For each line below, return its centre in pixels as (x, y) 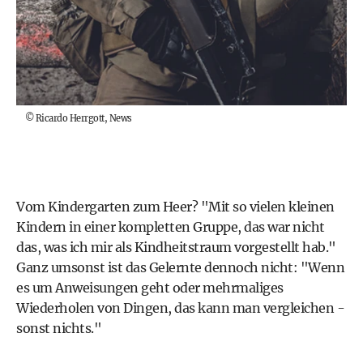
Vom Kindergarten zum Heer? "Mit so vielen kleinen (175, 207)
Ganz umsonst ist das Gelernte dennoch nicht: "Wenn (180, 268)
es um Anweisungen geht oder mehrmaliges (150, 288)
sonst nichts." (59, 329)
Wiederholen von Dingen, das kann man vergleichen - (180, 308)
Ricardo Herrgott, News (83, 119)
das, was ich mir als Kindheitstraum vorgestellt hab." (176, 248)
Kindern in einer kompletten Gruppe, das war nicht (171, 227)
